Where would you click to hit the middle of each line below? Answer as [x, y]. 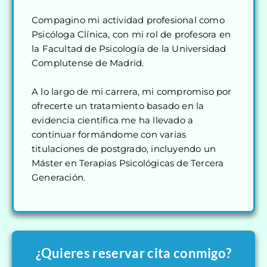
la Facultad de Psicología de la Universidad [129, 49]
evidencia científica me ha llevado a [113, 120]
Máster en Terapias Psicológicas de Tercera [128, 163]
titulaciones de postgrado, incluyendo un [124, 149]
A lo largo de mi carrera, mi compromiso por [132, 91]
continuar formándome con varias [109, 134]
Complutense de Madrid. [88, 63]
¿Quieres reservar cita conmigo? [133, 253]
